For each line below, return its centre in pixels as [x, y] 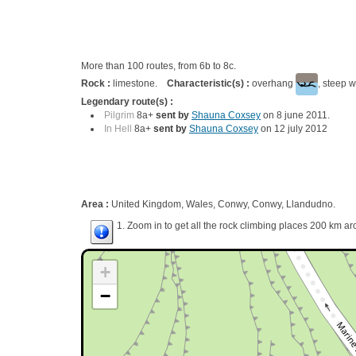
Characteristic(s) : [208, 84]
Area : [96, 204]
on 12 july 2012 [293, 129]
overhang [273, 84]
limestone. [140, 84]
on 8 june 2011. [295, 115]
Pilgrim [119, 115]
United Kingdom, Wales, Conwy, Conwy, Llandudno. [223, 204]
